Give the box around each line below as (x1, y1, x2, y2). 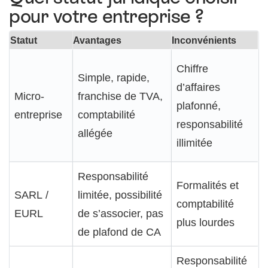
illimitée (176, 136, 212, 149)
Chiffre (176, 62, 208, 75)
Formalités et (176, 178, 239, 191)
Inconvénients (172, 33, 236, 46)
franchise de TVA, (78, 89, 163, 102)
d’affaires (176, 80, 220, 93)
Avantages (73, 33, 121, 46)
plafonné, (176, 99, 221, 112)
